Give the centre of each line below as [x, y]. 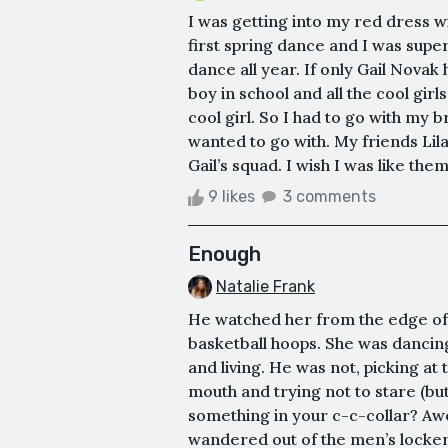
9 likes [231, 196]
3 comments [329, 196]
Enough [224, 253]
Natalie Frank [265, 286]
